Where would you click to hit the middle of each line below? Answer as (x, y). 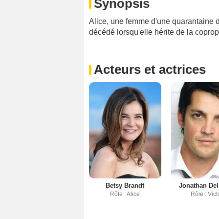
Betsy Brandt (125, 186)
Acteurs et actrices (150, 70)
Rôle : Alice (125, 194)
